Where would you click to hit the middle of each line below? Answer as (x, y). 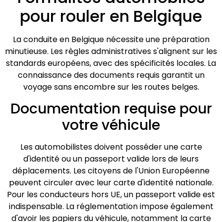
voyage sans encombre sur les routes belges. (111, 87)
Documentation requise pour (111, 109)
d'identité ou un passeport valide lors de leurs (111, 159)
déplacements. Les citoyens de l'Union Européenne (111, 170)
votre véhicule (111, 125)
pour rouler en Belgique (111, 16)
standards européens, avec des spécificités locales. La (111, 63)
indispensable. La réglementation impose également (111, 206)
